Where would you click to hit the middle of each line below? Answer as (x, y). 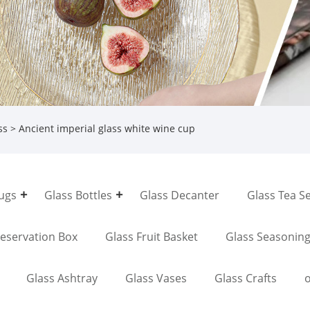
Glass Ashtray (62, 278)
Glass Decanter (180, 195)
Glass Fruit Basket (152, 236)
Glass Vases (156, 278)
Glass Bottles (78, 195)
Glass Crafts (246, 278)
